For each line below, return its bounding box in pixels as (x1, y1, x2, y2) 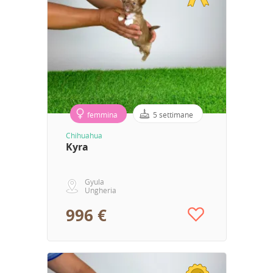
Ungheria (84, 185, 116, 196)
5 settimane (153, 110, 193, 120)
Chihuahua (65, 130, 102, 141)
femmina (87, 110, 118, 120)
